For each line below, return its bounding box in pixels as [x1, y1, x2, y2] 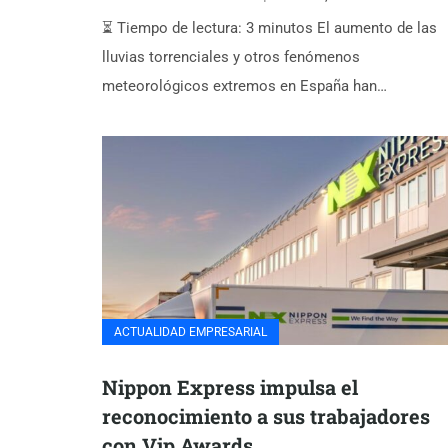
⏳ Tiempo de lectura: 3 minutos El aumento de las [102, 19, 437, 37]
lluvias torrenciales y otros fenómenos [102, 48, 360, 66]
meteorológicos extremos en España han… [102, 77, 387, 95]
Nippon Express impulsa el [102, 374, 358, 401]
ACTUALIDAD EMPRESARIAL [114, 325, 267, 340]
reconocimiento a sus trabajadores [102, 403, 430, 430]
